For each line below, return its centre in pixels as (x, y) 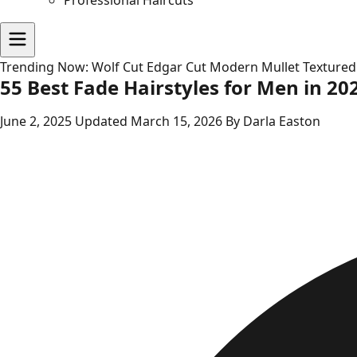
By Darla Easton (273, 122)
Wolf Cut (118, 67)
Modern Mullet (255, 67)
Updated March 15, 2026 (150, 122)
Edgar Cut (177, 67)
